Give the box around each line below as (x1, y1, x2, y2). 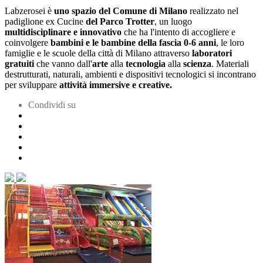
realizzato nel (190, 6, 238, 16)
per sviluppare (5, 80, 59, 90)
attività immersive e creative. (59, 80, 172, 90)
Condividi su (28, 100, 76, 110)
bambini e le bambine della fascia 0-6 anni (48, 38, 216, 48)
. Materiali (211, 59, 249, 69)
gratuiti (5, 59, 34, 69)
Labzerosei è (5, 6, 54, 16)
